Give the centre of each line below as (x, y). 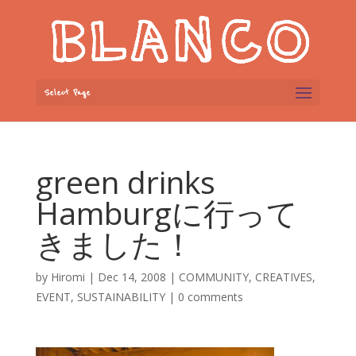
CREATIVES (283, 277)
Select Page (67, 93)
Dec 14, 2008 (132, 277)
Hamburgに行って (166, 213)
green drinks (125, 182)
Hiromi (68, 277)
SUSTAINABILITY (121, 297)
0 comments (210, 297)
